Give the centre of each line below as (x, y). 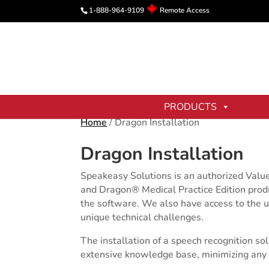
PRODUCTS (190, 107)
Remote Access (185, 10)
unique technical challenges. (142, 217)
